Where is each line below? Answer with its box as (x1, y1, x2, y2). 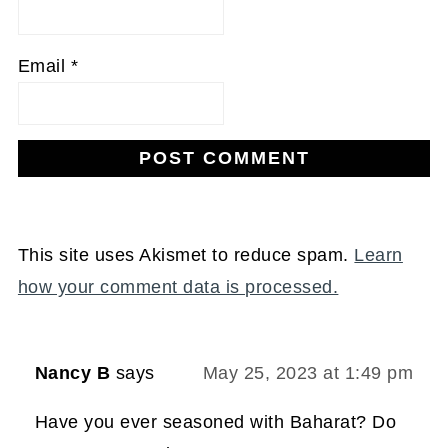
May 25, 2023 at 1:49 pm (202, 363, 414, 384)
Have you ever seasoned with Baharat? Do (34, 412, 397, 433)
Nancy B (34, 363, 111, 384)
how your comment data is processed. (17, 277, 339, 298)
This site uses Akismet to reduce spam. (17, 245, 355, 266)
